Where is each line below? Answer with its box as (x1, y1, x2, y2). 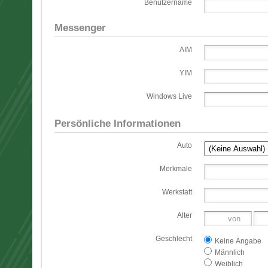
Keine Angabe (212, 236, 261, 245)
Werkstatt (162, 187, 192, 196)
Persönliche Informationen (54, 117, 181, 129)
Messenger (54, 22, 106, 33)
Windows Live (146, 92, 192, 100)
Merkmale (159, 164, 192, 173)
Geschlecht (155, 234, 192, 243)
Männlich (212, 248, 245, 257)
